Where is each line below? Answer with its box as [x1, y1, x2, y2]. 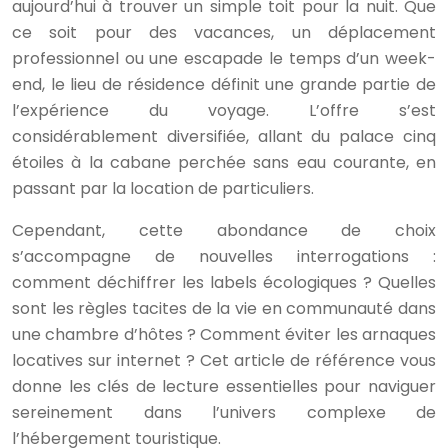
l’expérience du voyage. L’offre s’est [12, 98, 436, 122]
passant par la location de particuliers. [12, 176, 314, 200]
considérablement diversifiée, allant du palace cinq [12, 124, 436, 148]
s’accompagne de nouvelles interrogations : [12, 244, 436, 268]
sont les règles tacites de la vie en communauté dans [12, 296, 436, 320]
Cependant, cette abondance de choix [12, 218, 436, 242]
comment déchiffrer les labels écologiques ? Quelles [12, 270, 436, 294]
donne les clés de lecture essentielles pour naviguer [12, 374, 436, 398]
